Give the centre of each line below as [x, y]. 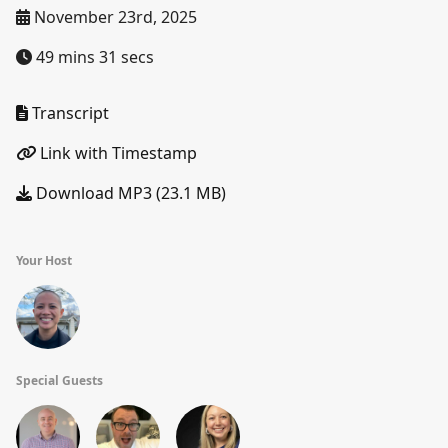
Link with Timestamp [116, 153]
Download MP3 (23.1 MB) [129, 193]
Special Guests [59, 380]
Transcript [68, 113]
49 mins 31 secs [93, 57]
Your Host [44, 260]
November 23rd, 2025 [113, 17]
